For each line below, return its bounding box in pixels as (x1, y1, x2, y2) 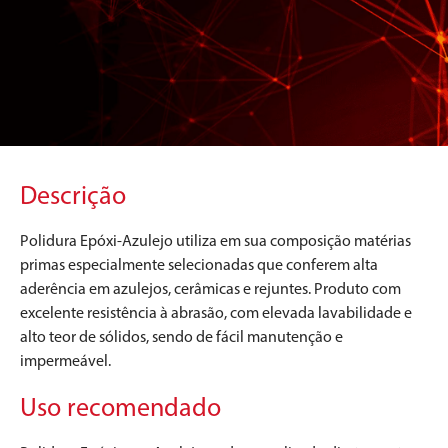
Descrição (20, 178, 126, 211)
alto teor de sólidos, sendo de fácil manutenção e (20, 327, 343, 347)
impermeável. (20, 351, 111, 371)
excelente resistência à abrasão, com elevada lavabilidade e (20, 303, 412, 323)
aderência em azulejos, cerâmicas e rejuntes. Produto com (20, 279, 401, 299)
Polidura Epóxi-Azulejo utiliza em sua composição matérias (20, 231, 411, 251)
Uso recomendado (20, 390, 221, 423)
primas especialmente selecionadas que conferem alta (20, 255, 378, 275)
